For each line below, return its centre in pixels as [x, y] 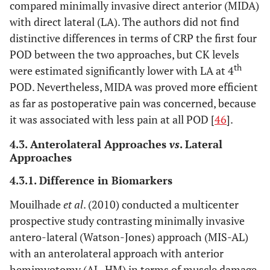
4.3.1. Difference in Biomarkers [91, 180]
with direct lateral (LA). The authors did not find [124, 22]
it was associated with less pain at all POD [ [112, 119]
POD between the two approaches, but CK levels [124, 54]
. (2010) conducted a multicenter [161, 204]
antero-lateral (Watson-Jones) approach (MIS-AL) [129, 237]
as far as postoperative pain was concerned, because [133, 103]
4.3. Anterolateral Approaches [89, 144]
